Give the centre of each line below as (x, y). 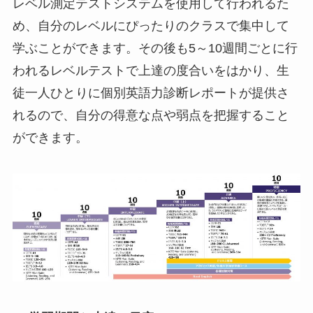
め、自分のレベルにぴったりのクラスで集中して (151, 26)
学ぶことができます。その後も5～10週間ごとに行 (155, 48)
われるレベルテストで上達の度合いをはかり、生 (151, 70)
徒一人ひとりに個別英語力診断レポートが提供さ (151, 93)
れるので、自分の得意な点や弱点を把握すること (151, 115)
